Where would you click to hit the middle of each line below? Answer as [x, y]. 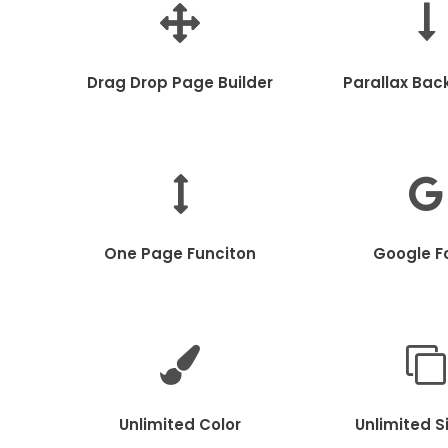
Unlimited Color [180, 424]
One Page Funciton [180, 253]
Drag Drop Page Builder [180, 82]
